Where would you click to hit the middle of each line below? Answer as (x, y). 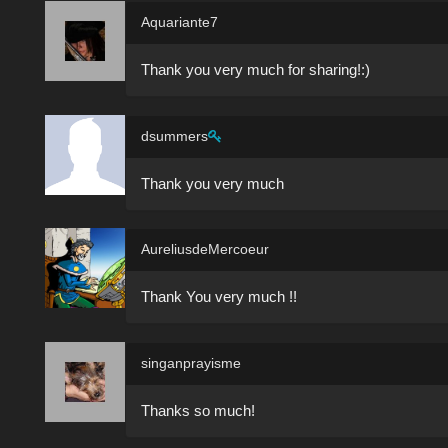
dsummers (174, 135)
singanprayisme (191, 362)
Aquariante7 (179, 22)
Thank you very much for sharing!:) (255, 70)
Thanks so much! (198, 410)
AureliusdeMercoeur (205, 249)
